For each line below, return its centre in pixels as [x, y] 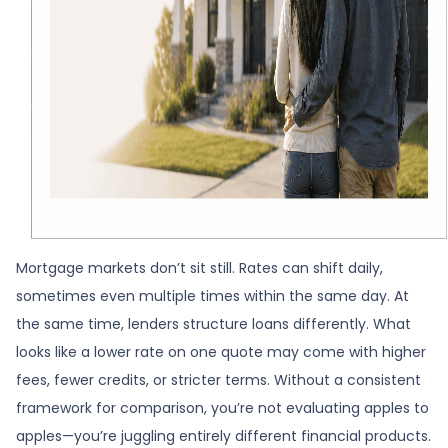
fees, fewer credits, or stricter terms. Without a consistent [218, 379]
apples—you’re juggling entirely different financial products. [223, 435]
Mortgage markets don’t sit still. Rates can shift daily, [199, 267]
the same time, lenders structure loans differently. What [213, 323]
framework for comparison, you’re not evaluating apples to [222, 407]
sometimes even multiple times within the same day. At [212, 295]
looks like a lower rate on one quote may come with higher [221, 351]
